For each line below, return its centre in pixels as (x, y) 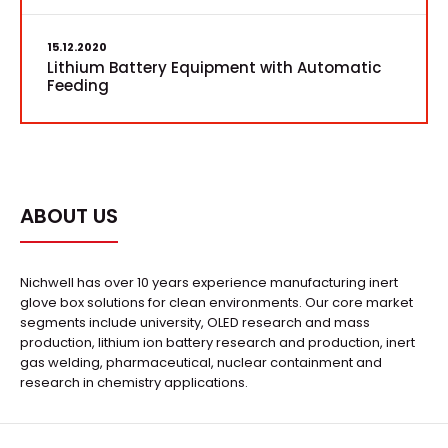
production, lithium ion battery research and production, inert (217, 342)
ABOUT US (69, 216)
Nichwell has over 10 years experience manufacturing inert (209, 282)
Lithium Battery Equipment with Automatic (214, 67)
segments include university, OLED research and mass (195, 322)
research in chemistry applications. (134, 382)
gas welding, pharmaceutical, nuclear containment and (201, 362)
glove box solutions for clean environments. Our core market (216, 302)
